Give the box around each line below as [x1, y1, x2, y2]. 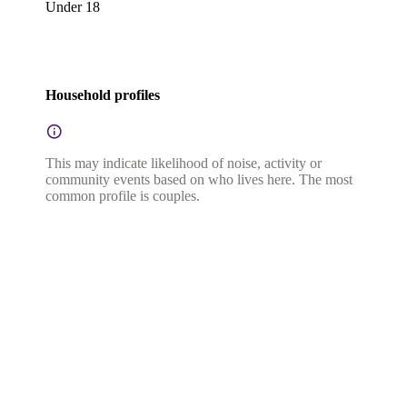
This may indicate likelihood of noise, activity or [45, 154, 322, 171]
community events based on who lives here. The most [45, 171, 352, 187]
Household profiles [45, 87, 160, 104]
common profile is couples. [45, 187, 200, 203]
